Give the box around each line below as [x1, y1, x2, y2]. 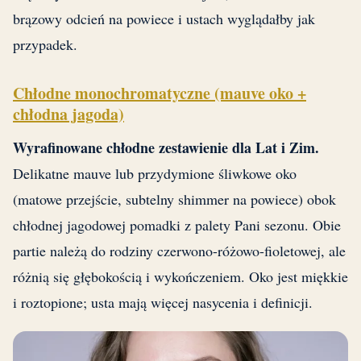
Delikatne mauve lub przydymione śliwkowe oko [13, 164, 297, 184]
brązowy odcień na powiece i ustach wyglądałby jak [13, 9, 315, 29]
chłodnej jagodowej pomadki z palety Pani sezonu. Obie [13, 215, 341, 235]
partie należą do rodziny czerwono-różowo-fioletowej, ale [13, 241, 346, 261]
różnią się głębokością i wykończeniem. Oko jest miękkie [13, 267, 348, 287]
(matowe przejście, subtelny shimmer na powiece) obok [13, 189, 336, 210]
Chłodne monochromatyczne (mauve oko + [13, 81, 306, 106]
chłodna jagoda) [13, 102, 124, 127]
